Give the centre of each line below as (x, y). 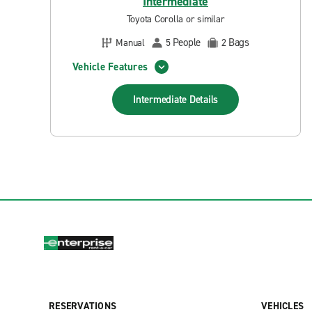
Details (203, 100)
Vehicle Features (110, 67)
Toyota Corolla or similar (175, 19)
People (186, 42)
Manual (130, 42)
